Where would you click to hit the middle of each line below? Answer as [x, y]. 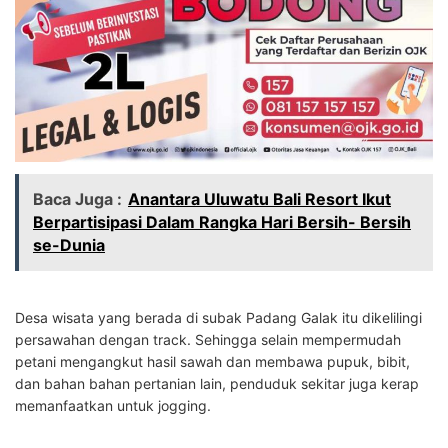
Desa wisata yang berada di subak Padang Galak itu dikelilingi [218, 317]
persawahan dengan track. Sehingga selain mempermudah [208, 339]
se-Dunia [69, 244]
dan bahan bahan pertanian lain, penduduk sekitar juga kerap [217, 383]
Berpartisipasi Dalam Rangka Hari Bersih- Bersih [222, 221]
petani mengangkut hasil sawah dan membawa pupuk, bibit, [212, 361]
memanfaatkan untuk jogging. [113, 405]
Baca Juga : [77, 198]
